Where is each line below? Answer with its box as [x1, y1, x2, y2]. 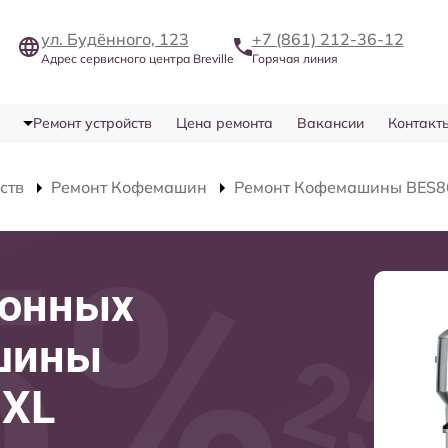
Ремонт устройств [32, 113, 152, 132]
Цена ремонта [175, 113, 273, 132]
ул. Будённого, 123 [40, 29, 189, 50]
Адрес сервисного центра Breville [40, 51, 234, 67]
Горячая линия [251, 51, 338, 67]
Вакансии [296, 113, 364, 132]
